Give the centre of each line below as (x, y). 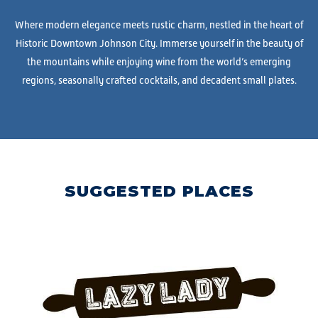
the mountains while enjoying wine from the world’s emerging (159, 62)
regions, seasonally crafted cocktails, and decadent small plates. (159, 80)
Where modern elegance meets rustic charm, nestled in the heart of (159, 25)
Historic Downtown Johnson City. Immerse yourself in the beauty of (159, 43)
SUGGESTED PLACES (159, 191)
